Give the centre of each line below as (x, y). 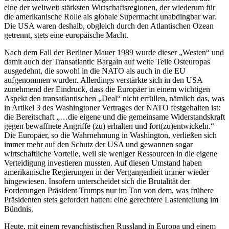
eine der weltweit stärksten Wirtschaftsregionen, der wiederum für (110, 7)
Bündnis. (19, 209)
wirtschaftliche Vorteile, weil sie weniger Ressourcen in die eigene (111, 153)
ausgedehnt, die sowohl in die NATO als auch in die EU (95, 71)
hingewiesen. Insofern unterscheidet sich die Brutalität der (97, 181)
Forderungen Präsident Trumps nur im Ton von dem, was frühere (109, 190)
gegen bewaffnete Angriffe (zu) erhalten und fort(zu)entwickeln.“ (109, 126)
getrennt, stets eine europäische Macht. (66, 35)
